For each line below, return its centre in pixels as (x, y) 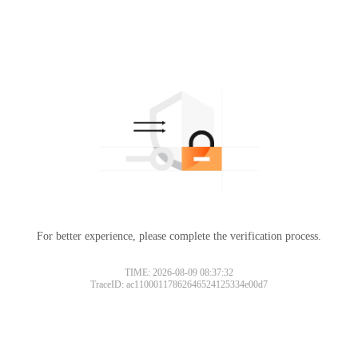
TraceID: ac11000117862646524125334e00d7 (179, 284)
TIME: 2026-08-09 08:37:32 (179, 272)
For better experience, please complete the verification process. (179, 236)
